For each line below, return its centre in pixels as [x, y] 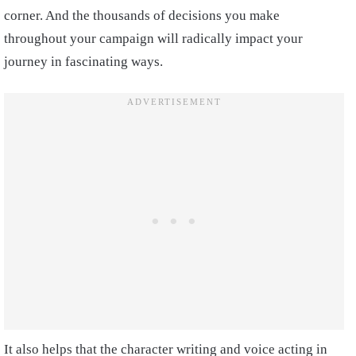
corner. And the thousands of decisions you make [142, 15]
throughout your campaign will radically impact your [153, 38]
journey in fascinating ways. [85, 61]
